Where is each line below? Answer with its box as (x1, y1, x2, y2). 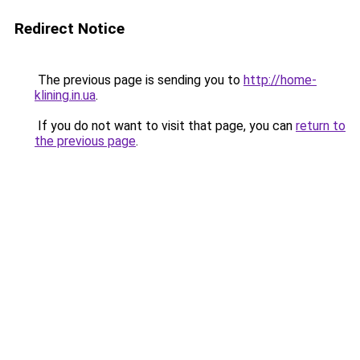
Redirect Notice (14, 19, 125, 38)
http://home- (243, 72, 317, 88)
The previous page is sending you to (35, 72, 243, 88)
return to (296, 118, 346, 133)
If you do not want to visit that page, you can (35, 118, 296, 133)
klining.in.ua (35, 88, 96, 103)
